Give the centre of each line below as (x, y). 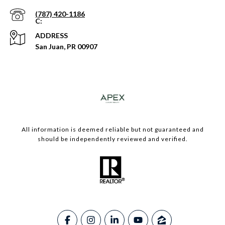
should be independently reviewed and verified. (113, 139)
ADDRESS (51, 36)
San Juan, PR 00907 (66, 47)
